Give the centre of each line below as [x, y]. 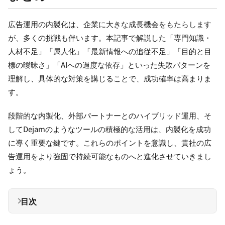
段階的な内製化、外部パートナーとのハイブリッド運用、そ [110, 116]
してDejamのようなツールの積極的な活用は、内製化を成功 [109, 129]
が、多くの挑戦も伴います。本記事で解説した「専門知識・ [110, 38]
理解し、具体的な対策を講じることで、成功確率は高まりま [110, 78]
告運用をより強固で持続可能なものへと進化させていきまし [110, 156]
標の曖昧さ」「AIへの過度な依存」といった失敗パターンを [109, 65]
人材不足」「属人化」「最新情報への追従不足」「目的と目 [110, 51]
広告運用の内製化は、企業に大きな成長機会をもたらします [110, 24]
